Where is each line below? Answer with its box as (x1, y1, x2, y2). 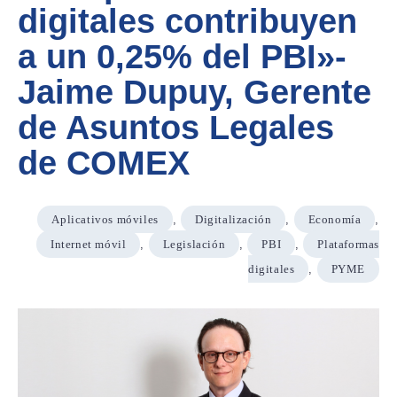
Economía (307, 213, 362, 226)
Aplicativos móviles (51, 213, 159, 226)
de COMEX (18, 144, 190, 182)
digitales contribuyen (18, 3, 357, 40)
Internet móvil (50, 237, 127, 251)
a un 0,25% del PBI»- (18, 38, 346, 75)
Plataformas (317, 237, 379, 251)
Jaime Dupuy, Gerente (18, 74, 371, 111)
